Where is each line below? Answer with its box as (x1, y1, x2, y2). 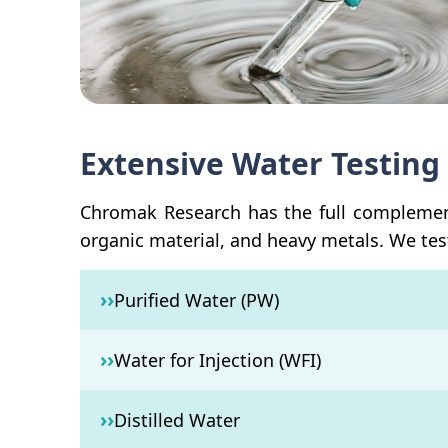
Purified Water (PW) (114, 288, 279, 312)
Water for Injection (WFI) (114, 348, 321, 372)
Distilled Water (114, 408, 240, 432)
